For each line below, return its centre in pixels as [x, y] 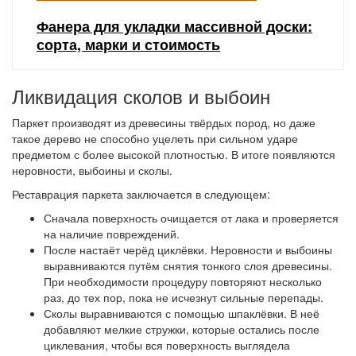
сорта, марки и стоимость [128, 44]
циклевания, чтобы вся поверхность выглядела [167, 345]
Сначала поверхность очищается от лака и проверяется [191, 218]
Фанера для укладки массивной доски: [174, 26]
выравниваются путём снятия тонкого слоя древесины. [188, 265]
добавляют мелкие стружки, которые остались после [182, 329]
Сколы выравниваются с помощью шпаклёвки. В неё [182, 313]
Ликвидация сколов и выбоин [141, 96]
